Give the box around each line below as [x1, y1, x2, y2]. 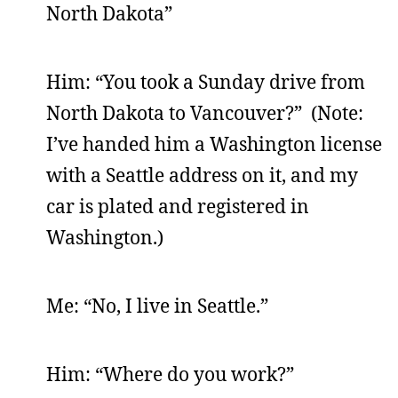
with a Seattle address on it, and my [46, 163, 358, 187]
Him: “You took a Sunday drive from [46, 69, 365, 94]
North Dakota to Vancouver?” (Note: [46, 100, 363, 125]
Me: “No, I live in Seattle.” [46, 293, 268, 318]
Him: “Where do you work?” [46, 362, 294, 386]
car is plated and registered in [46, 194, 309, 219]
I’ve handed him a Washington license [46, 131, 382, 156]
